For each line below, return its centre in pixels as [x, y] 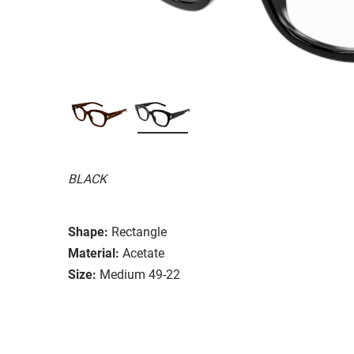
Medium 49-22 [140, 274]
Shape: [88, 232]
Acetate [143, 253]
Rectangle [139, 232]
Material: [94, 253]
